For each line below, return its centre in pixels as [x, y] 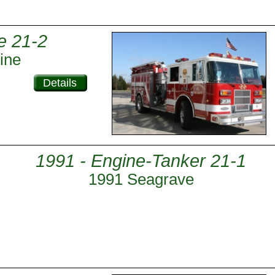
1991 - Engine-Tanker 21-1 [141, 161]
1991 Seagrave [141, 179]
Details [60, 83]
